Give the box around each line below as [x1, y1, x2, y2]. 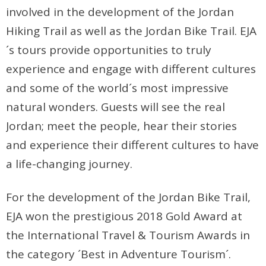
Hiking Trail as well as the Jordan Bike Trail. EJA [6, 23, 257, 39]
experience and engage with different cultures [6, 61, 256, 77]
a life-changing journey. [6, 156, 133, 172]
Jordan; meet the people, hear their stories [6, 118, 237, 134]
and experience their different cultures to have [6, 137, 259, 153]
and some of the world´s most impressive [6, 80, 229, 96]
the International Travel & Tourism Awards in [6, 227, 251, 243]
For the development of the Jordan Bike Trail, [6, 189, 251, 205]
